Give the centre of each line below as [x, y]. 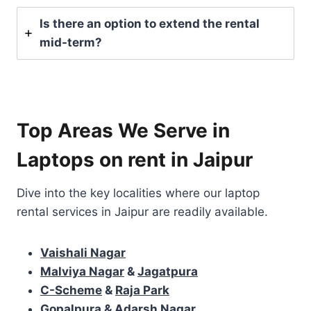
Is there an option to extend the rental [150, 23]
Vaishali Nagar [83, 252]
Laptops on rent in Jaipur [135, 159]
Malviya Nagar [82, 271]
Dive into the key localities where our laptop [138, 193]
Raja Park [142, 290]
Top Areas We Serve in [123, 130]
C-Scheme [71, 290]
